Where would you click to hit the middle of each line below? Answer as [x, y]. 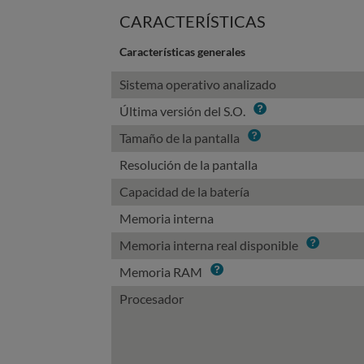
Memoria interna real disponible [209, 245]
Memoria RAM [161, 272]
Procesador [152, 299]
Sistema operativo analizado [198, 84]
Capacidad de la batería [184, 191]
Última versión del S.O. [182, 111]
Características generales [182, 52]
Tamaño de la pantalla [180, 138]
